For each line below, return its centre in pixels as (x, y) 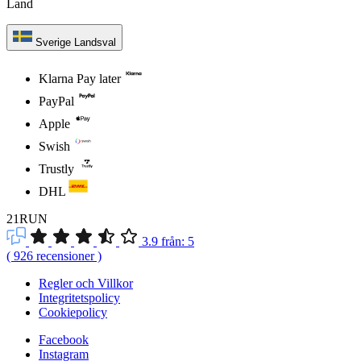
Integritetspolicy (79, 297)
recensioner (64, 255)
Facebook (64, 339)
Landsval (95, 42)
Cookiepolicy (73, 312)
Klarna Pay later (80, 78)
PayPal (56, 101)
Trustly (56, 168)
